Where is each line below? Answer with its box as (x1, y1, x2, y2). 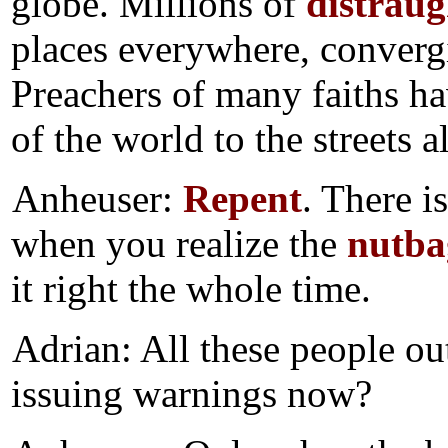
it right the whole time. (11, 267, 371, 311)
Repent (183, 177, 303, 221)
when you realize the (11, 222, 347, 266)
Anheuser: (12, 177, 184, 221)
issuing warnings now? (11, 372, 372, 416)
